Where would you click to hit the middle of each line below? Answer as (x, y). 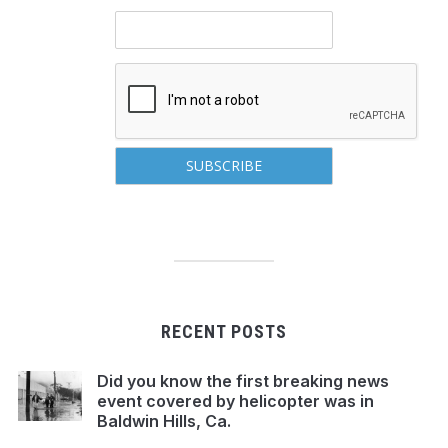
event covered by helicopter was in (235, 400)
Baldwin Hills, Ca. (163, 420)
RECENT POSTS (224, 331)
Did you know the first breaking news (242, 380)
